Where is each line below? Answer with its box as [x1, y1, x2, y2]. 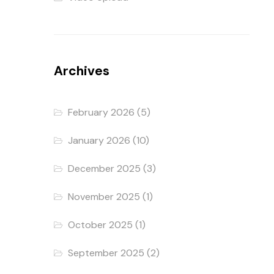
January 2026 [68, 133, 131, 147]
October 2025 [68, 218, 133, 231]
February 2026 [68, 105, 135, 119]
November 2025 [68, 190, 141, 203]
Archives [54, 62, 109, 80]
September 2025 [68, 246, 145, 259]
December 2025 [68, 161, 141, 175]
